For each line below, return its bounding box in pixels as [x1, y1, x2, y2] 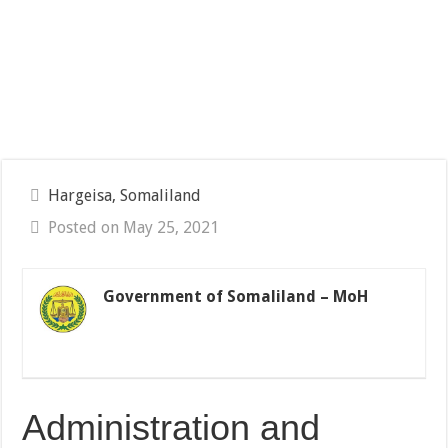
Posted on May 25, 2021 [48, 218, 220, 238]
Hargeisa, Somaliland [48, 186, 202, 206]
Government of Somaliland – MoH [103, 287, 369, 307]
